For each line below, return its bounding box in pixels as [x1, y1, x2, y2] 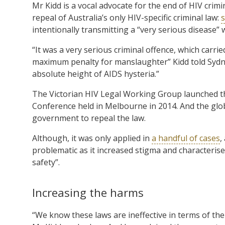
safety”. [32, 156, 60, 168]
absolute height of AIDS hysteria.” [32, 68, 159, 79]
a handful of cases [152, 132, 220, 144]
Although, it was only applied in [32, 132, 152, 144]
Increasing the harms [32, 184, 144, 200]
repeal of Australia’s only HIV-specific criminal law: [32, 12, 221, 23]
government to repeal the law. [32, 112, 146, 124]
